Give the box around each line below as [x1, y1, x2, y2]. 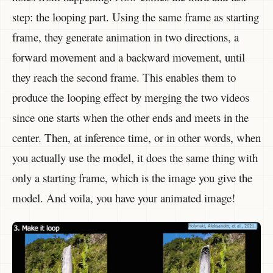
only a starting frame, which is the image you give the [12, 169, 252, 185]
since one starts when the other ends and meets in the [12, 109, 249, 125]
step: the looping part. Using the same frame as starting [12, 9, 259, 24]
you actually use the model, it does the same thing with [12, 149, 258, 165]
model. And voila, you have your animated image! [12, 190, 235, 205]
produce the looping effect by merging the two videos [12, 89, 249, 105]
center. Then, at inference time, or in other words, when [12, 129, 261, 145]
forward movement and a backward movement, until [12, 49, 245, 65]
